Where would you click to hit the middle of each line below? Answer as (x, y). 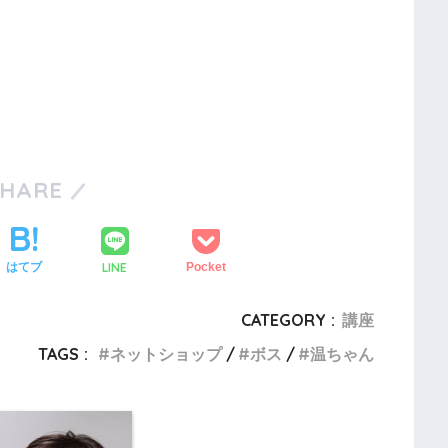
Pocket (205, 267)
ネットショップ (165, 353)
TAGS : (62, 353)
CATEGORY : (287, 319)
